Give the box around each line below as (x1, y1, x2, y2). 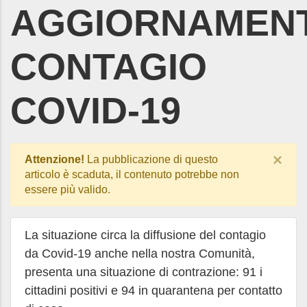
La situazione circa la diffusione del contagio (25, 228, 266, 242)
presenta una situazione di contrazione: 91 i (25, 265, 262, 279)
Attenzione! (25, 153, 84, 165)
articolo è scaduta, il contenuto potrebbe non (25, 169, 239, 180)
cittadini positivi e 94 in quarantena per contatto (25, 284, 282, 297)
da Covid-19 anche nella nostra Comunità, (25, 247, 255, 260)
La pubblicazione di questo (84, 153, 218, 165)
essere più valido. (25, 184, 110, 195)
